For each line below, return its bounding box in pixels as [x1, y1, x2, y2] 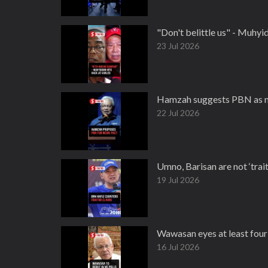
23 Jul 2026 [157, 41, 199, 51]
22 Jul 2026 [157, 108, 199, 118]
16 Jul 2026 [157, 242, 199, 252]
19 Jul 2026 [157, 175, 199, 185]
